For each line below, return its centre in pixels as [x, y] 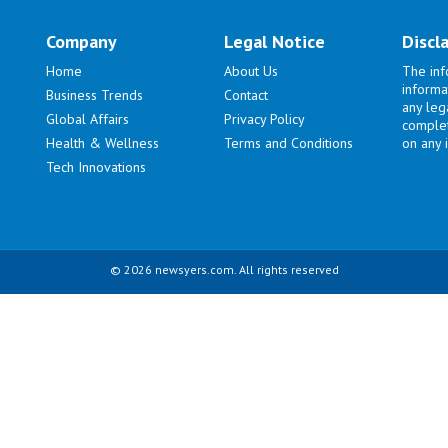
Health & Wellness [103, 143]
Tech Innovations [96, 167]
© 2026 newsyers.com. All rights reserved [224, 269]
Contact [246, 95]
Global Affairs [88, 119]
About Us [251, 71]
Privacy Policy [265, 119]
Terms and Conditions [289, 143]
